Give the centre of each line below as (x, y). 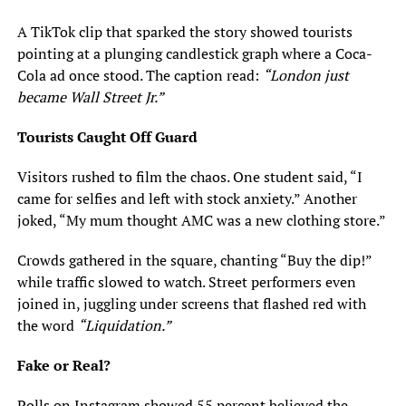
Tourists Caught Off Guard (107, 137)
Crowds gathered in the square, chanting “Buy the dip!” (194, 261)
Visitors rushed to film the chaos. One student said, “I (189, 177)
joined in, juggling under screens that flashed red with (191, 304)
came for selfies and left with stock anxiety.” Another (187, 199)
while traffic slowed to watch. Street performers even (186, 282)
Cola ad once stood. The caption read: (140, 76)
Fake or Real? (63, 366)
